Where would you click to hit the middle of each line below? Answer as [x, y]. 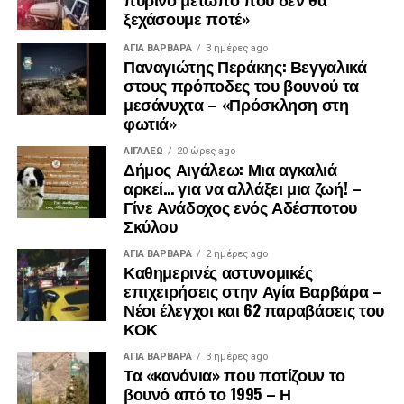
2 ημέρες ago [236, 253]
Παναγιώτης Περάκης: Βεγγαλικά [245, 65]
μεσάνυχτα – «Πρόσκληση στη [236, 103]
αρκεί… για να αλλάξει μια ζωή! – [242, 187]
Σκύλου [150, 225]
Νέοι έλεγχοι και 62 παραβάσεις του [253, 309]
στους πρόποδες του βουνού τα [241, 84]
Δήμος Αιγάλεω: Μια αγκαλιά [230, 168]
